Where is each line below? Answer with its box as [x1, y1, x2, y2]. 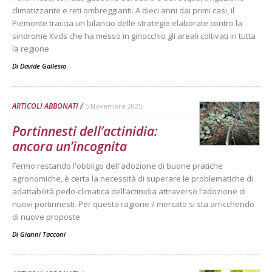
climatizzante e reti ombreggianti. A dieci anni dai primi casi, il [12, 4, 234, 16]
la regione [12, 42, 49, 54]
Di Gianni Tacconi [12, 229, 67, 239]
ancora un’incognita [12, 137, 127, 155]
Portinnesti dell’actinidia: [12, 122, 158, 140]
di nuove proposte [12, 211, 80, 222]
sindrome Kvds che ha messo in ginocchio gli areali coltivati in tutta [12, 30, 256, 41]
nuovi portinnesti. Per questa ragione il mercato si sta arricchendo [12, 198, 254, 209]
